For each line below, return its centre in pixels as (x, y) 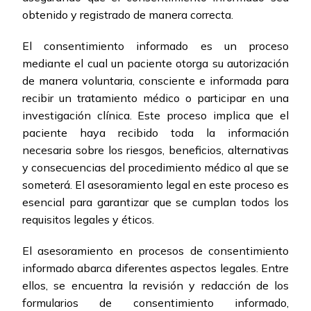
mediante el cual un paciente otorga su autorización (155, 64)
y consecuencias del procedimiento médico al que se (155, 168)
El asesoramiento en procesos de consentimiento (155, 251)
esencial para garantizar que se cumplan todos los (155, 202)
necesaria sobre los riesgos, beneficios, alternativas (155, 150)
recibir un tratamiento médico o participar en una (155, 98)
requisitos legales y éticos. (88, 220)
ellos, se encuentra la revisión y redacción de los (155, 286)
